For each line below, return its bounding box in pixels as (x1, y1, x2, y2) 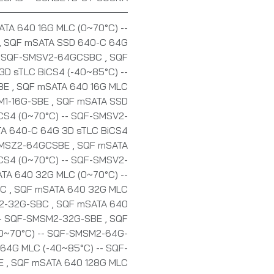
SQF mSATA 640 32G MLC (14, 183, 128, 196)
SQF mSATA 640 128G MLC (11, 256, 128, 269)
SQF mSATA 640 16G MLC (17, 80, 128, 93)
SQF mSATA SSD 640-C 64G (4, 36, 128, 49)
